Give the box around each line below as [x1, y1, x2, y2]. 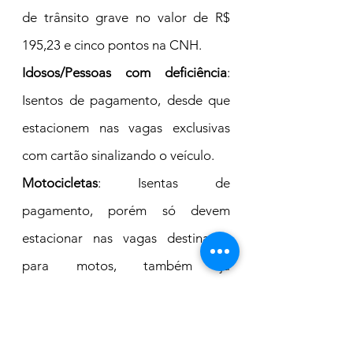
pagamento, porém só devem [22, 203, 230, 219]
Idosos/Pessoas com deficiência [22, 65, 227, 81]
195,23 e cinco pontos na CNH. [22, 37, 202, 54]
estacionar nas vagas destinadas [22, 230, 230, 247]
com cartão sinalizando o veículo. [22, 147, 214, 164]
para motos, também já [22, 258, 230, 274]
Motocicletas [22, 175, 98, 191]
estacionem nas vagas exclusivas [22, 120, 230, 136]
